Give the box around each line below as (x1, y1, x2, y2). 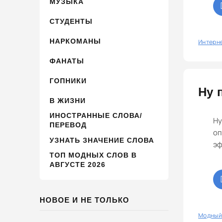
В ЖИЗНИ (50, 96, 86, 105)
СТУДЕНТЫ (50, 17, 93, 25)
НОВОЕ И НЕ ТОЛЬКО (40, 196, 129, 204)
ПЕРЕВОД (50, 121, 87, 129)
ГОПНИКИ (50, 76, 87, 85)
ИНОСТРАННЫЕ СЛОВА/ (50, 111, 142, 119)
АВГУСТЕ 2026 (50, 161, 106, 168)
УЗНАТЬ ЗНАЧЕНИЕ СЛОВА (50, 136, 154, 144)
